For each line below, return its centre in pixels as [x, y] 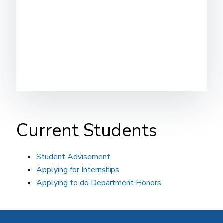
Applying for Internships [78, 170]
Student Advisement [73, 157]
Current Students [87, 131]
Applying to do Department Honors [99, 183]
